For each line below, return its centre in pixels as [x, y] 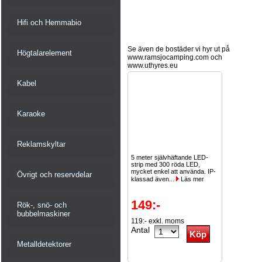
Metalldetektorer [44, 244]
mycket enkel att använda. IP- [173, 171]
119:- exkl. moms [158, 221]
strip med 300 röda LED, [166, 164]
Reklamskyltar [41, 144]
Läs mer [192, 179]
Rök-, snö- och [42, 205]
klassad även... [154, 179]
